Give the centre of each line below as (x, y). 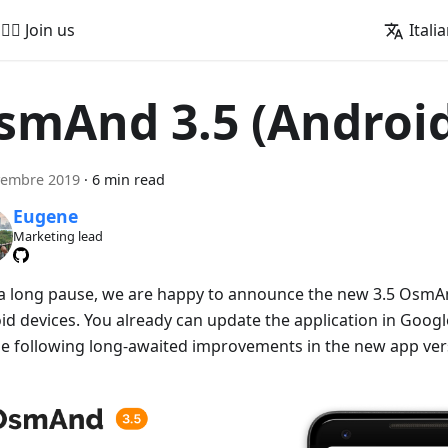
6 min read (128, 179)
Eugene (45, 216)
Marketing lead (57, 236)
